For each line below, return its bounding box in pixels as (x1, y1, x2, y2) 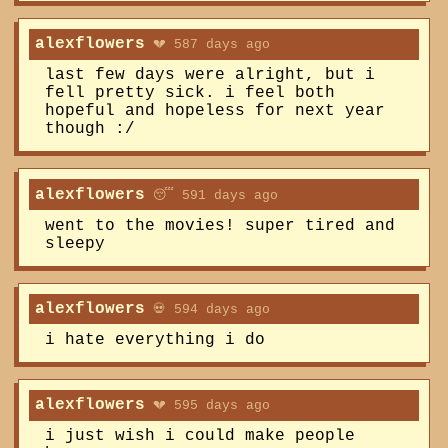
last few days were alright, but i (44, 66, 375, 85)
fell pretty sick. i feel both (44, 84, 335, 103)
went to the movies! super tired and (44, 216, 395, 235)
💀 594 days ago (144, 302, 270, 318)
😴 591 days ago (144, 187, 278, 203)
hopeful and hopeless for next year (44, 102, 385, 121)
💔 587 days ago (144, 37, 270, 53)
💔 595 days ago (144, 398, 270, 414)
